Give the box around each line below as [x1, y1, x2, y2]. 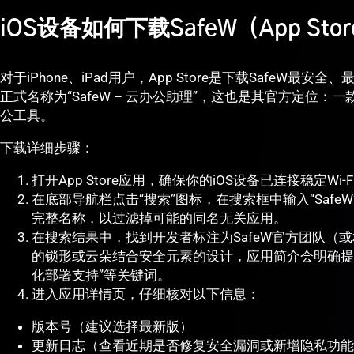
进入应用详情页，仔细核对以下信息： [32, 286, 260, 303]
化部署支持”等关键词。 [32, 267, 171, 284]
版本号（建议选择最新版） [32, 318, 193, 335]
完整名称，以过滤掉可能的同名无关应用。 [32, 210, 287, 227]
